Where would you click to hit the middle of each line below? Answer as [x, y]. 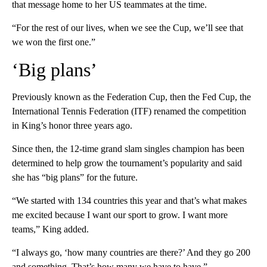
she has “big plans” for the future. [75, 178]
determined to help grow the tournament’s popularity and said [127, 163]
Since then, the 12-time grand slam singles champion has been [128, 149]
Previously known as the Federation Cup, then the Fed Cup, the [131, 97]
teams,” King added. [50, 229]
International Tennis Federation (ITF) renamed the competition [129, 111]
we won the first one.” [54, 42]
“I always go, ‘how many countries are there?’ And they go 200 [131, 253]
